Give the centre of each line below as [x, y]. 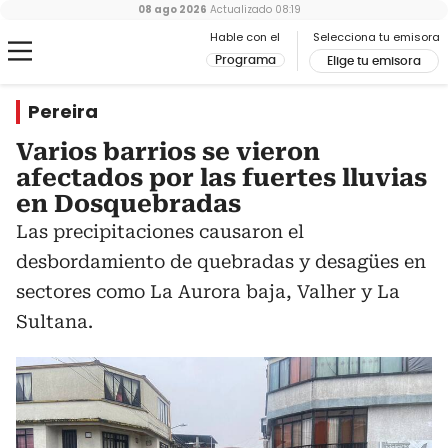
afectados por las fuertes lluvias [221, 178]
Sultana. [54, 321]
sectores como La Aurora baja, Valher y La [208, 291]
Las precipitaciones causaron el [160, 231]
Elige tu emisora [374, 61]
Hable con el [245, 37]
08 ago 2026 [172, 9]
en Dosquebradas [128, 204]
